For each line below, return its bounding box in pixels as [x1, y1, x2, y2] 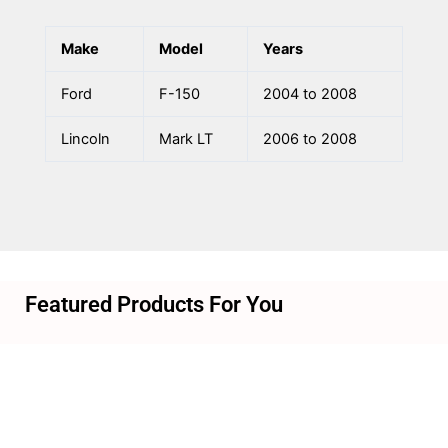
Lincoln [60, 130, 110, 149]
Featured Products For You [25, 291, 283, 317]
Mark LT [158, 130, 213, 149]
